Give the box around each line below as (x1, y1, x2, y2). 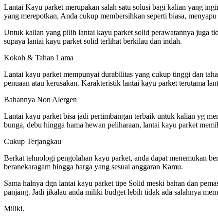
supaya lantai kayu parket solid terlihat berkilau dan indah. (4, 36, 182, 45)
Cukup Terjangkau (4, 137, 61, 145)
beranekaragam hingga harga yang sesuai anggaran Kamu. (4, 162, 183, 171)
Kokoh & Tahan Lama (4, 53, 73, 62)
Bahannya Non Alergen (4, 95, 77, 104)
